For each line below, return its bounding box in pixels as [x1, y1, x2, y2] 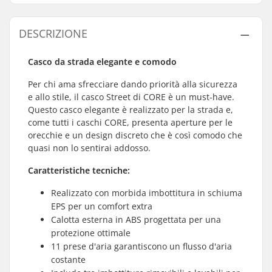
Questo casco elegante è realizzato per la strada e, [28, 104, 233, 115]
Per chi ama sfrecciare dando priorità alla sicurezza [28, 78, 237, 90]
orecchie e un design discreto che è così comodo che [28, 129, 242, 141]
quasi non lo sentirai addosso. [28, 142, 151, 154]
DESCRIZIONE [19, 26, 87, 41]
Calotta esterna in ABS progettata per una [51, 214, 221, 225]
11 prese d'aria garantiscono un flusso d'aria [51, 240, 232, 252]
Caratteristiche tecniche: [28, 165, 130, 176]
